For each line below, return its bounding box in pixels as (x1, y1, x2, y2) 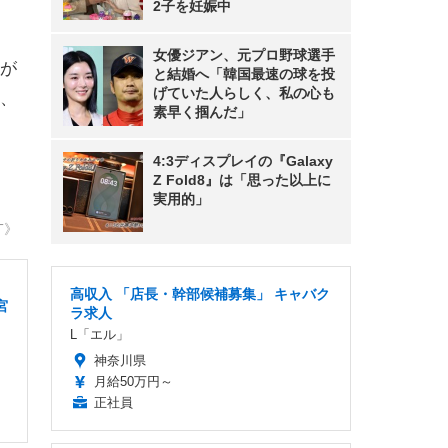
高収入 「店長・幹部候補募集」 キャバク (70, 286, 330, 302)
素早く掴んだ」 (153, 104, 251, 120)
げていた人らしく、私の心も (153, 85, 335, 101)
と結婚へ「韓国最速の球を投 (153, 66, 335, 82)
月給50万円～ (94, 374, 173, 389)
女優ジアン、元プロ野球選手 (153, 47, 335, 63)
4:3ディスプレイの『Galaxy (153, 153, 333, 169)
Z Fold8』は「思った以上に (153, 172, 331, 188)
